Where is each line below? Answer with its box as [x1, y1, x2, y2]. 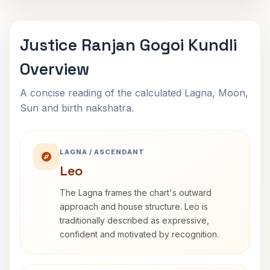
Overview [20, 58, 89, 80]
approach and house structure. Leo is [60, 201, 208, 212]
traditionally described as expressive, [60, 215, 209, 225]
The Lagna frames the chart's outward [60, 187, 212, 198]
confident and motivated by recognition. [60, 229, 219, 239]
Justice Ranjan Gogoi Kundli [20, 34, 237, 55]
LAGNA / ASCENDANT [60, 148, 145, 156]
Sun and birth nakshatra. [20, 102, 134, 114]
